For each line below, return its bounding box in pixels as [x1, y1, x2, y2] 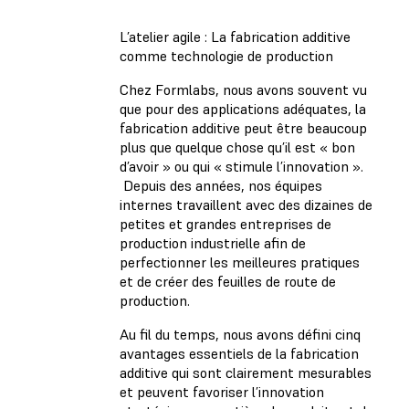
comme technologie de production [120, 47, 333, 66]
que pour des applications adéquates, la [120, 100, 366, 119]
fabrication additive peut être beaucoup [120, 119, 367, 138]
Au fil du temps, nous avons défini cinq [120, 325, 361, 344]
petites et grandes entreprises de [120, 215, 331, 234]
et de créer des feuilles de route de [120, 272, 336, 291]
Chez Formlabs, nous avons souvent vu [120, 80, 367, 100]
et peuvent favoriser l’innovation [120, 383, 324, 402]
